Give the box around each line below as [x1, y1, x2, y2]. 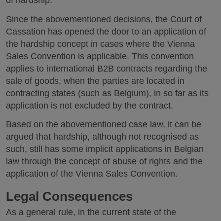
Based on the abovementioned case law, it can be [6, 119, 201, 129]
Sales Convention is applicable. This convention [6, 51, 194, 61]
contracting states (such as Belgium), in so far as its [6, 88, 209, 98]
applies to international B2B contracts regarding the [6, 63, 207, 74]
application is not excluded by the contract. [6, 100, 173, 110]
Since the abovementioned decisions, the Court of [6, 14, 202, 24]
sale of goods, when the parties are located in [6, 75, 184, 86]
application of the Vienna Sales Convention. [6, 169, 178, 179]
